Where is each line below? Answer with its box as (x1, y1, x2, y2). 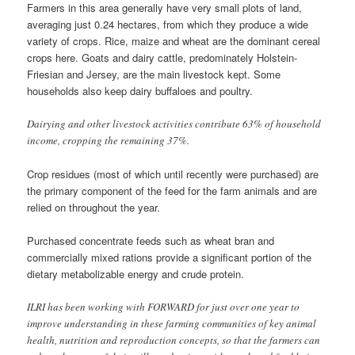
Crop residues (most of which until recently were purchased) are (27, 166, 319, 181)
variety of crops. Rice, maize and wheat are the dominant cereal (27, 32, 321, 48)
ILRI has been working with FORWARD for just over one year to (27, 300, 300, 315)
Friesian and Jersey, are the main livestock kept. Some (27, 66, 281, 82)
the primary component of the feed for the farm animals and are (27, 182, 318, 198)
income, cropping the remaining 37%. (27, 132, 190, 147)
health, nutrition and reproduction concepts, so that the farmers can (27, 333, 321, 348)
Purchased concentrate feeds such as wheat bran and (27, 232, 275, 248)
